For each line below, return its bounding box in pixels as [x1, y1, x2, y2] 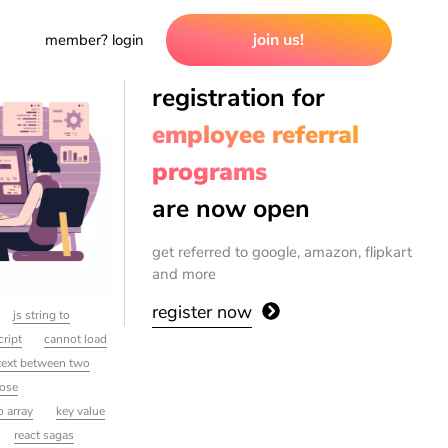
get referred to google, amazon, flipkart [152, 242, 413, 263]
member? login [44, 30, 144, 50]
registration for [152, 81, 326, 115]
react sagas [14, 426, 75, 443]
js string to [13, 306, 71, 323]
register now [152, 299, 253, 324]
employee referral [152, 118, 360, 152]
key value [55, 402, 105, 419]
